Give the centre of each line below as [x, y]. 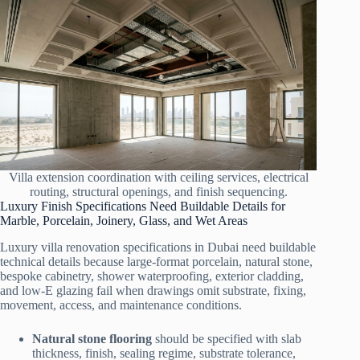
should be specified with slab [227, 339]
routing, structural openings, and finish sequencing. [158, 192]
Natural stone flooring [92, 339]
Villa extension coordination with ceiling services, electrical [158, 178]
